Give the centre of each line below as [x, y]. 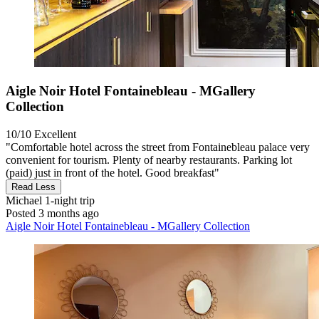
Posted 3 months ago [52, 213]
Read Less [33, 187]
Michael [24, 200]
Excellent [55, 134]
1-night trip [68, 200]
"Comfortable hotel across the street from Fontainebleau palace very [158, 147]
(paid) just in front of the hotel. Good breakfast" [113, 172]
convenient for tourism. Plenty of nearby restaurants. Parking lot [149, 159]
